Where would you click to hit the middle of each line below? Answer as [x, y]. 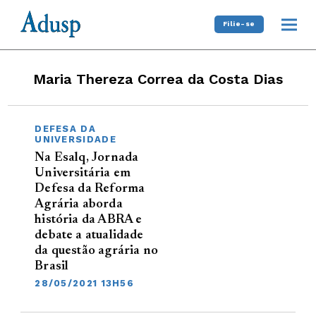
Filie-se [239, 24]
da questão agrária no [96, 251]
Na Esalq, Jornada [87, 158]
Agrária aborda [79, 204]
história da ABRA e [89, 220]
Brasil [52, 266]
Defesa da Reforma [90, 189]
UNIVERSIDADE [75, 139]
